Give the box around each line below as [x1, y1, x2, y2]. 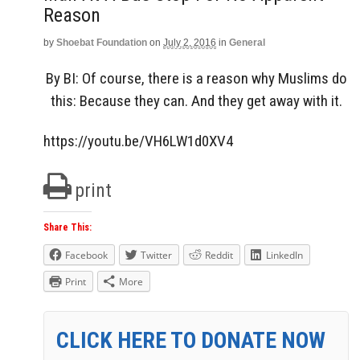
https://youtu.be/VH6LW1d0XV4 [43, 132, 233, 151]
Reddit [205, 248, 233, 263]
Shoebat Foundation [56, 37, 147, 48]
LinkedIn [266, 248, 303, 263]
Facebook [65, 248, 108, 263]
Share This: [43, 222, 92, 234]
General [229, 37, 265, 48]
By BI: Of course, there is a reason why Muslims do [45, 68, 347, 88]
